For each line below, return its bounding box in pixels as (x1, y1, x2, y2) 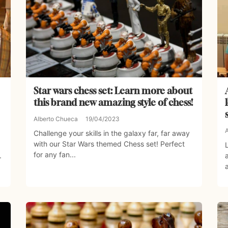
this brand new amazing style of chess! (33, 97, 193, 108)
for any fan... (33, 150, 76, 159)
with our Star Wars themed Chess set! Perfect (33, 139, 185, 149)
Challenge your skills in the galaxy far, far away (33, 129, 190, 138)
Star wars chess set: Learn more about (33, 85, 192, 97)
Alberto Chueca (33, 115, 78, 123)
